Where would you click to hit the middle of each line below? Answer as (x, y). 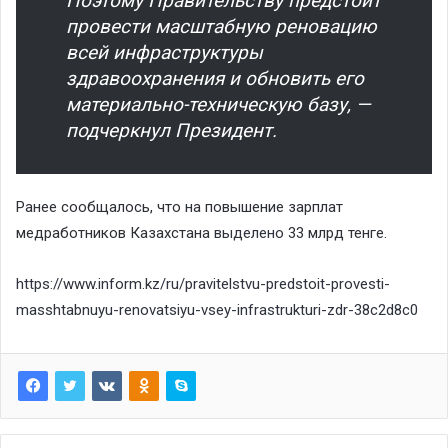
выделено (249, 232)
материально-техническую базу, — (218, 104)
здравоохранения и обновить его (215, 78)
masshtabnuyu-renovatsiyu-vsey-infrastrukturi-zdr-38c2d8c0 (217, 309)
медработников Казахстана (115, 232)
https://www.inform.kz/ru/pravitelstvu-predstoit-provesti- (203, 283)
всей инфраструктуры (164, 52)
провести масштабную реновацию (221, 26)
